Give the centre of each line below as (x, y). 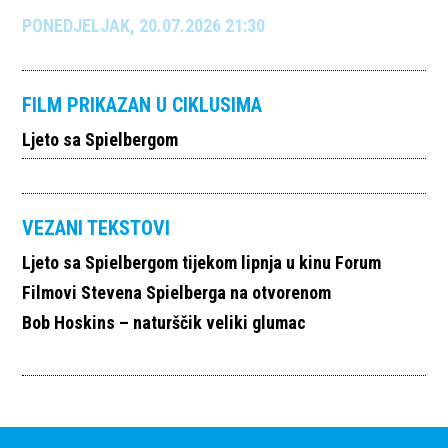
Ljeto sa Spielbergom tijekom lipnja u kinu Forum (202, 262)
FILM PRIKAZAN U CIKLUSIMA (142, 104)
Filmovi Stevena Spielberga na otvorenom (177, 292)
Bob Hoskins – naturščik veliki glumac (164, 322)
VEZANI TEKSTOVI (96, 227)
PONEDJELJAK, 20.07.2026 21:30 (144, 25)
